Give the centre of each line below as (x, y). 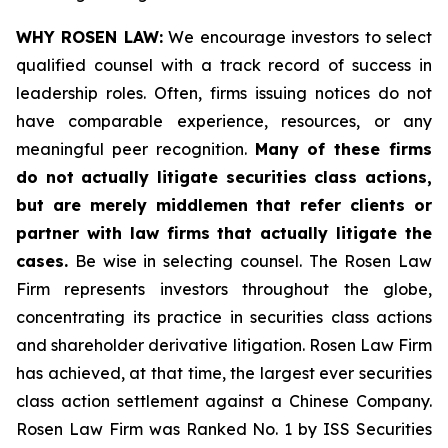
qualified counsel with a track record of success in (224, 65)
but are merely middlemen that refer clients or (224, 205)
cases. (42, 261)
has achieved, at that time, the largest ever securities (224, 373)
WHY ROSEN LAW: (89, 37)
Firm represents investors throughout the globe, (224, 289)
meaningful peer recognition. (135, 149)
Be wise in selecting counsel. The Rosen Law (250, 261)
